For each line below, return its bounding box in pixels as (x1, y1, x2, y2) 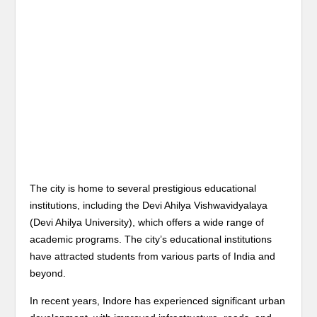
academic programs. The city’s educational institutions (30, 234, 272, 245)
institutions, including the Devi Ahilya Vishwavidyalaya (30, 200, 268, 211)
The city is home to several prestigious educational (30, 183, 257, 194)
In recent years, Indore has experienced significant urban (30, 295, 286, 306)
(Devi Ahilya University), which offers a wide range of (30, 217, 265, 228)
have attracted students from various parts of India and (30, 250, 276, 262)
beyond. (30, 267, 67, 279)
